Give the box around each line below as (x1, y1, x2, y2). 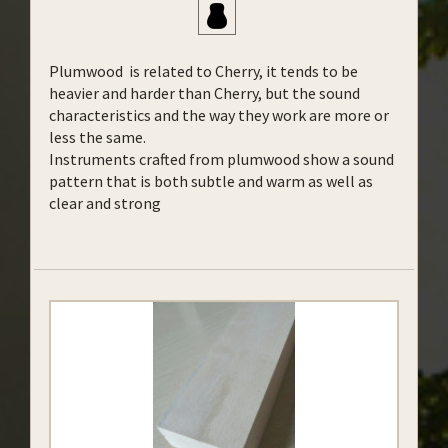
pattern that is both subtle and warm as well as (49, 171, 373, 191)
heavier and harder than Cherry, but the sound (49, 83, 360, 103)
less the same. (49, 127, 146, 147)
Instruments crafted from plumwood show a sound (49, 149, 394, 169)
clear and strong (49, 193, 161, 213)
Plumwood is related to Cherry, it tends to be (49, 61, 358, 81)
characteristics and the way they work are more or (49, 105, 389, 125)
